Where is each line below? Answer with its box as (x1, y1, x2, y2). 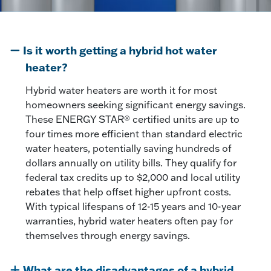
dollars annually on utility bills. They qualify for (25, 156, 237, 169)
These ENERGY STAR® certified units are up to (25, 113, 240, 125)
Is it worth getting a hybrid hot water (23, 42, 217, 57)
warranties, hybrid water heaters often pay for (25, 214, 233, 227)
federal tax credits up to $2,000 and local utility (25, 171, 240, 183)
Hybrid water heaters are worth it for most (25, 83, 217, 96)
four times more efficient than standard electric (25, 127, 243, 140)
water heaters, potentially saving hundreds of (25, 142, 232, 154)
